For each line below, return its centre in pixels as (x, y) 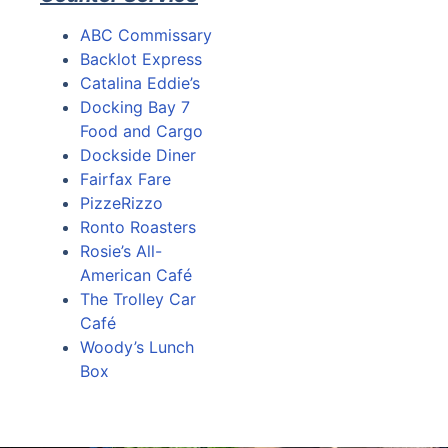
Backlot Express (141, 58)
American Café (136, 274)
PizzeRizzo (121, 202)
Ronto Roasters (138, 226)
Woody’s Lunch (137, 346)
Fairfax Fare (125, 178)
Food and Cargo (141, 130)
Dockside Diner (138, 154)
